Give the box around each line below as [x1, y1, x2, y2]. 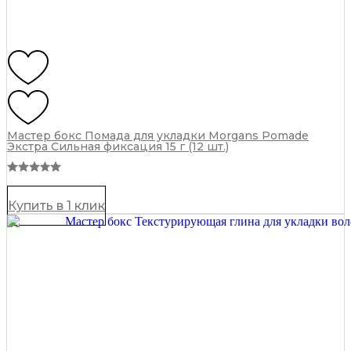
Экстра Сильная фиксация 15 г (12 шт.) [7, 139, 229, 154]
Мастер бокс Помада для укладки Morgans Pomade [7, 128, 309, 143]
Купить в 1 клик [8, 197, 105, 213]
